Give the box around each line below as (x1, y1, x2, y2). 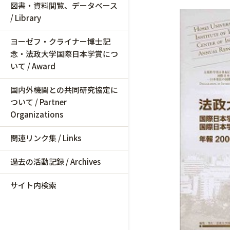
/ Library (10, 12, 41, 23)
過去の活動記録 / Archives (10, 156, 101, 167)
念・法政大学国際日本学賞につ (10, 48, 118, 59)
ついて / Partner (10, 97, 67, 107)
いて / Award (10, 61, 55, 71)
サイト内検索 (10, 180, 56, 190)
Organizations (10, 109, 63, 120)
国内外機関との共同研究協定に (10, 84, 118, 95)
